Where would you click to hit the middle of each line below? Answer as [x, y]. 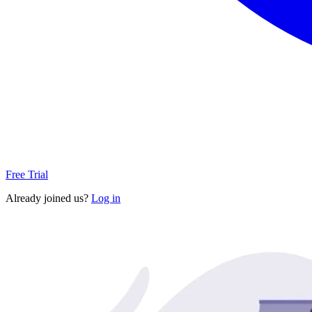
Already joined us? [48, 198]
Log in [106, 198]
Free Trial [27, 174]
